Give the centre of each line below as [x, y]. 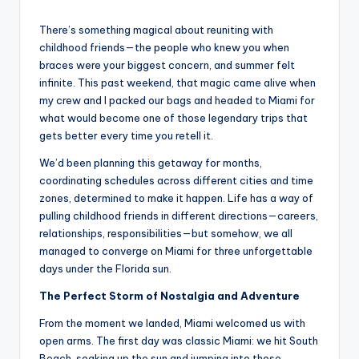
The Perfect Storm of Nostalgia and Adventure [169, 296]
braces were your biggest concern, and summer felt [167, 65]
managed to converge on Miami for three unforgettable [176, 251]
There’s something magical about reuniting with [156, 30]
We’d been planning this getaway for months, [151, 163]
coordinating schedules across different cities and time [176, 181]
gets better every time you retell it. [126, 136]
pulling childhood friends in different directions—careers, [179, 216]
